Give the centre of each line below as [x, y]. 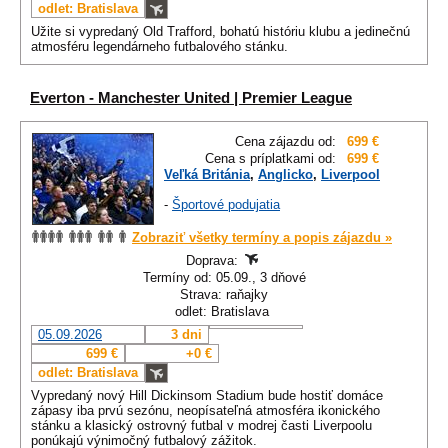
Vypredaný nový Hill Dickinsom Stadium [147, 396]
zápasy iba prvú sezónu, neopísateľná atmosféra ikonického [205, 411]
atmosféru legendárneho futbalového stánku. [159, 47]
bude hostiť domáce [325, 396]
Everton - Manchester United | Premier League [191, 98]
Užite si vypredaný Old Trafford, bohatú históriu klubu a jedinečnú [220, 32]
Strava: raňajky [224, 295]
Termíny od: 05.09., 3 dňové [224, 278]
